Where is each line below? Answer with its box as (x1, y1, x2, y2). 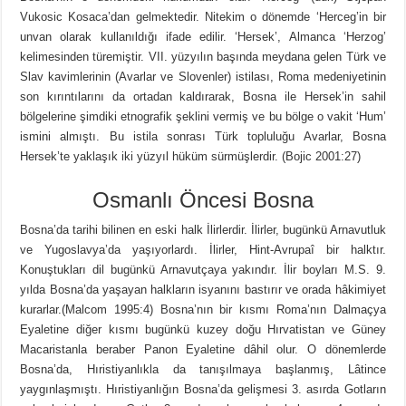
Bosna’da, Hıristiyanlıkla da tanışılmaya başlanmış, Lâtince (20, 362, 386, 377)
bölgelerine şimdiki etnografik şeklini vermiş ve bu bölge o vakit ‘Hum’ (20, 110, 386, 124)
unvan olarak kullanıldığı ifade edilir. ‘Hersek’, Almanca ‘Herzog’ (20, 30, 386, 44)
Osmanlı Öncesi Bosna (92, 188, 314, 213)
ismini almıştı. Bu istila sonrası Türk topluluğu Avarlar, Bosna (20, 130, 386, 144)
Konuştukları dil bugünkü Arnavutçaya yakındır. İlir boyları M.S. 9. (20, 263, 386, 277)
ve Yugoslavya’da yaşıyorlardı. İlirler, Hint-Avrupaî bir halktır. (20, 243, 386, 257)
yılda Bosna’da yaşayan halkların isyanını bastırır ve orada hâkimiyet (20, 283, 386, 297)
